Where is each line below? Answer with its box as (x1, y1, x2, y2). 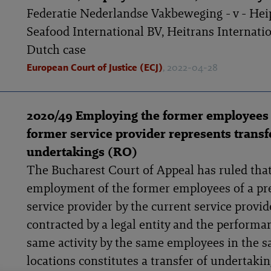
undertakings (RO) (27, 143, 137, 160)
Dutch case (27, 41, 86, 57)
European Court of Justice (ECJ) (27, 61, 163, 74)
